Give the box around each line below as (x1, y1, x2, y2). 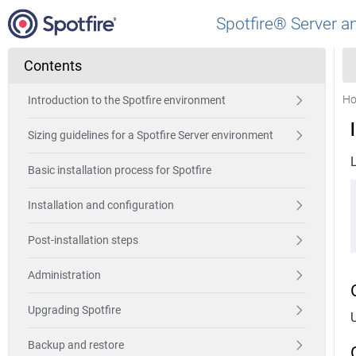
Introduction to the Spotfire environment (28, 94, 226, 106)
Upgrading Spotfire (28, 304, 121, 316)
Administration (28, 269, 101, 281)
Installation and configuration (28, 199, 174, 211)
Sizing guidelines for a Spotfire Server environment (28, 129, 273, 141)
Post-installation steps (28, 234, 138, 246)
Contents (24, 57, 82, 74)
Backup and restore (28, 339, 124, 351)
